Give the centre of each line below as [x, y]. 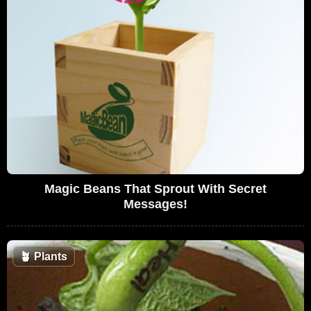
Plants [49, 256]
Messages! [155, 204]
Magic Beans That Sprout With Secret [155, 188]
